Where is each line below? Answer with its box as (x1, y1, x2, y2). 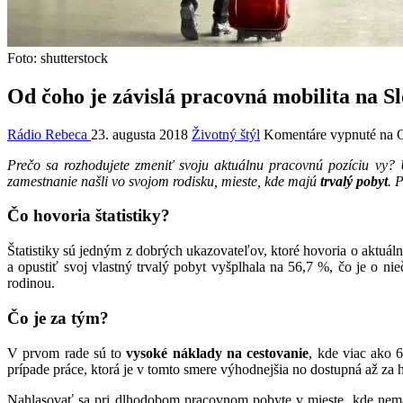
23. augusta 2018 (91, 126, 188, 142)
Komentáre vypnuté (264, 126, 376, 142)
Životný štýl (192, 126, 260, 142)
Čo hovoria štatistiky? (7, 206, 170, 226)
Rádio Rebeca (7, 126, 91, 142)
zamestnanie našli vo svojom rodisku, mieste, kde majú (7, 173, 320, 189)
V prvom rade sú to (7, 345, 127, 361)
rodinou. (7, 275, 55, 291)
